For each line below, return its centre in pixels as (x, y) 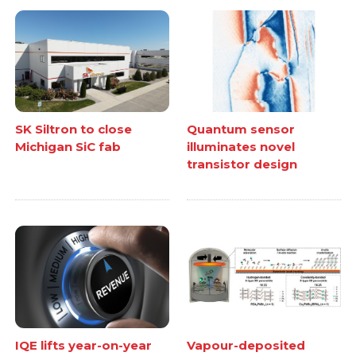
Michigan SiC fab (68, 147)
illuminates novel (241, 147)
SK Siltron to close (74, 130)
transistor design (242, 164)
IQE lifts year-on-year (84, 346)
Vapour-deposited (246, 346)
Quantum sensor (241, 130)
